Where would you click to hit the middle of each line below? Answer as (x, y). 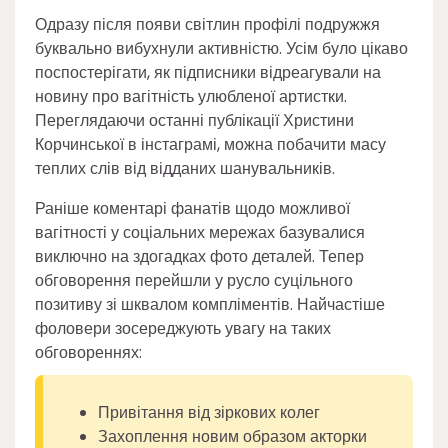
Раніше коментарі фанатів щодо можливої (192, 209)
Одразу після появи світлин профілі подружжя (207, 25)
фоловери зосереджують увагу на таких (183, 329)
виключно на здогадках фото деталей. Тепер (199, 257)
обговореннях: (88, 353)
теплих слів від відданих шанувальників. (185, 169)
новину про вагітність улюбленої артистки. (191, 97)
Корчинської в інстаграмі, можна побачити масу (210, 145)
